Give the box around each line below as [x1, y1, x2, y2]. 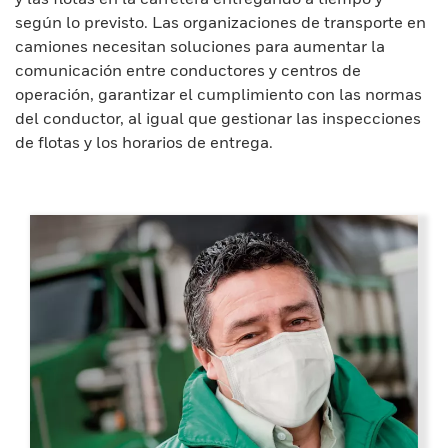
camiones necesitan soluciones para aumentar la [15, 36, 385, 56]
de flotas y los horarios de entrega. [15, 132, 273, 152]
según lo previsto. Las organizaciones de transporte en [15, 12, 426, 32]
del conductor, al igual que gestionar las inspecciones [15, 108, 421, 128]
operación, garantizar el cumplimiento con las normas [15, 84, 422, 104]
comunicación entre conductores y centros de [15, 60, 361, 80]
